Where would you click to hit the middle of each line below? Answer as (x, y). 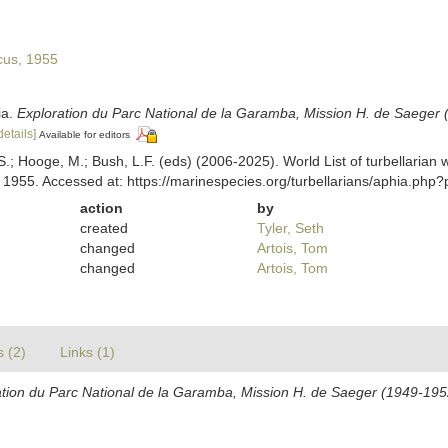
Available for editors (84, 134)
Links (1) (87, 351)
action (102, 207)
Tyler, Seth (290, 227)
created (104, 227)
